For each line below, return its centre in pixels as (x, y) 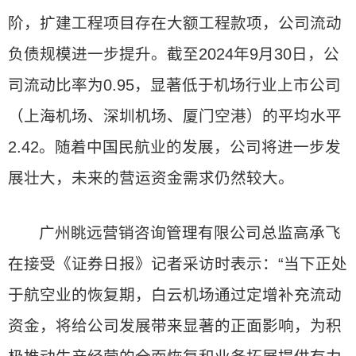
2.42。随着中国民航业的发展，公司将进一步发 (174, 147)
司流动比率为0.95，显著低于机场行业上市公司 (174, 85)
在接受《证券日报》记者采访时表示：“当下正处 (178, 264)
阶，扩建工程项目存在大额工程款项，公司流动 (175, 23)
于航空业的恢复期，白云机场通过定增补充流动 (175, 295)
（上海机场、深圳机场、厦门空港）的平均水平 (175, 116)
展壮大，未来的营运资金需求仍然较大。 (151, 178)
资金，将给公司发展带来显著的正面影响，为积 (175, 326)
